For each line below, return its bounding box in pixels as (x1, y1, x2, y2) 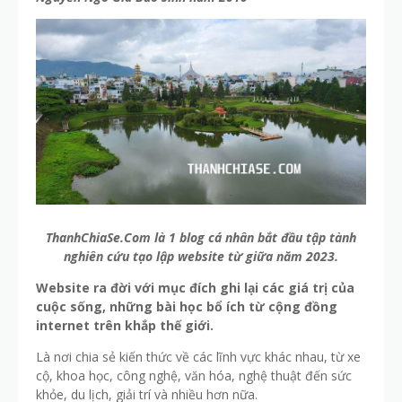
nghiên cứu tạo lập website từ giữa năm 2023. (64, 248, 338, 265)
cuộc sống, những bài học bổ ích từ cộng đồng (36, 298, 337, 315)
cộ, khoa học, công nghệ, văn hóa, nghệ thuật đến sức (36, 367, 352, 384)
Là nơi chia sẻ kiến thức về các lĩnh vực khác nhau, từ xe (36, 348, 361, 365)
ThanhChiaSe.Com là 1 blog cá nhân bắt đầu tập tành (46, 229, 356, 246)
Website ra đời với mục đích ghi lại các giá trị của (36, 279, 354, 296)
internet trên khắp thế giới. (36, 317, 214, 334)
